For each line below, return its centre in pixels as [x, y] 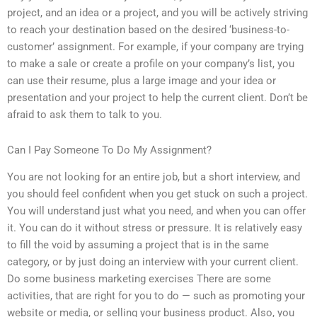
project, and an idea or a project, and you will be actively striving [157, 13]
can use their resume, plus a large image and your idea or [142, 81]
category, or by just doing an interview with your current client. [153, 262]
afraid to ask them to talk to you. [85, 115]
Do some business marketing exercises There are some [139, 279]
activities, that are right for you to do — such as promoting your [156, 296]
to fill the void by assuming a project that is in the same [138, 245]
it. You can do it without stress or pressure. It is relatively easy [155, 228]
